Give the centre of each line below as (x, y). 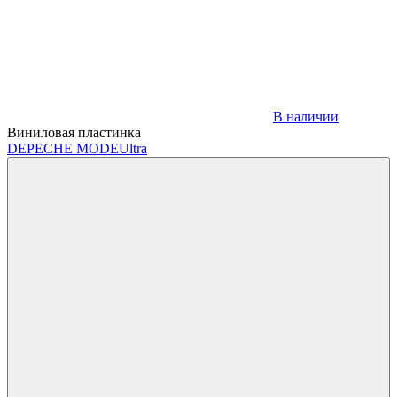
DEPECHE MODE (63, 148)
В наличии (306, 116)
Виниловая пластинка (74, 132)
